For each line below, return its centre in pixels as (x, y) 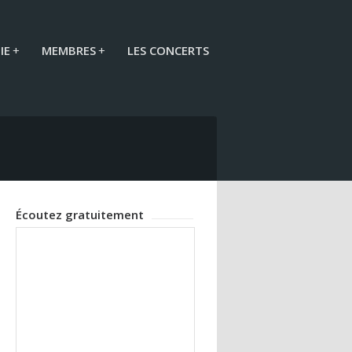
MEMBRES (69, 50)
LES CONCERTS (168, 50)
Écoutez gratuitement (80, 214)
